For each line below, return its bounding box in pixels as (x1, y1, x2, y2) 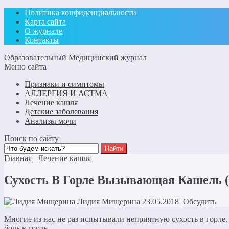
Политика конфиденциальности (25, 8, 136, 17)
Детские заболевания (25, 107, 98, 116)
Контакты (25, 36, 59, 44)
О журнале (25, 27, 62, 35)
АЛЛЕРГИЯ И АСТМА (25, 89, 108, 98)
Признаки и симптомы (25, 80, 104, 88)
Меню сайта (4, 62, 47, 71)
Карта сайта (25, 17, 66, 26)
